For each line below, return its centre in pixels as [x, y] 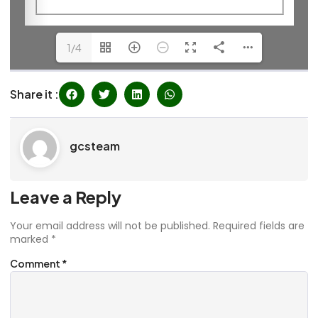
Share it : [34, 94]
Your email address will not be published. [110, 225]
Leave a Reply [66, 196]
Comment [36, 264]
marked [31, 239]
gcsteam [95, 146]
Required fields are [259, 225]
